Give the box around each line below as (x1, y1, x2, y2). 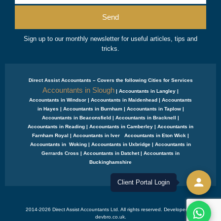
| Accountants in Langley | (114, 88, 179, 94)
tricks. (102, 44, 119, 52)
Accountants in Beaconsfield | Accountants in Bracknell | (42, 114, 179, 120)
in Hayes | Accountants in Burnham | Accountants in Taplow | (37, 106, 184, 111)
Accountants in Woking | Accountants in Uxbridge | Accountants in (30, 141, 191, 147)
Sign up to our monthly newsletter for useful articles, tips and (24, 35, 197, 42)
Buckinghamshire (89, 159, 132, 165)
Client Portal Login (117, 179, 170, 186)
